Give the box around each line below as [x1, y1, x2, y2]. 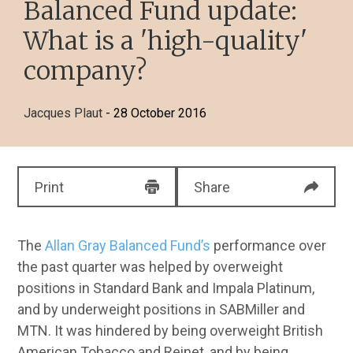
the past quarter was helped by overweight [17, 258, 284, 275]
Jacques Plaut [24, 106, 102, 121]
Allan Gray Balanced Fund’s [45, 237, 211, 254]
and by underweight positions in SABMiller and [17, 301, 306, 318]
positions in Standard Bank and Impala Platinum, [17, 280, 315, 296]
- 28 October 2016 [106, 106, 206, 121]
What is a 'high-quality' [24, 25, 307, 57]
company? [24, 55, 147, 87]
